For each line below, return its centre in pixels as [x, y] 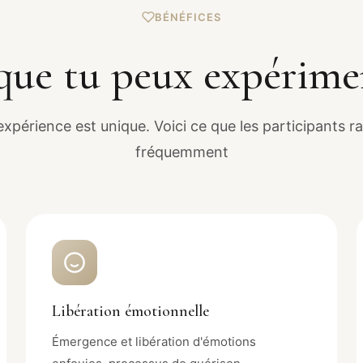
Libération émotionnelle [130, 311]
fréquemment [181, 152]
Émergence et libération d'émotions [154, 341]
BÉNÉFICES [188, 17]
